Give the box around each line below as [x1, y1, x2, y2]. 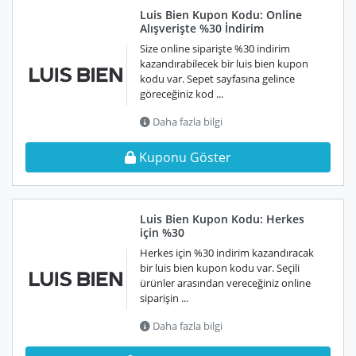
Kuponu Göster [139, 149, 231, 166]
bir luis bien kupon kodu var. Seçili [140, 261, 300, 275]
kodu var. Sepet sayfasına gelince [140, 72, 295, 86]
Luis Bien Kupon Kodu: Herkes [140, 211, 304, 226]
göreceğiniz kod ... [140, 87, 223, 101]
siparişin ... [140, 291, 188, 305]
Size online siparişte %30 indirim [140, 41, 290, 56]
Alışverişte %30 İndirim [140, 21, 264, 36]
